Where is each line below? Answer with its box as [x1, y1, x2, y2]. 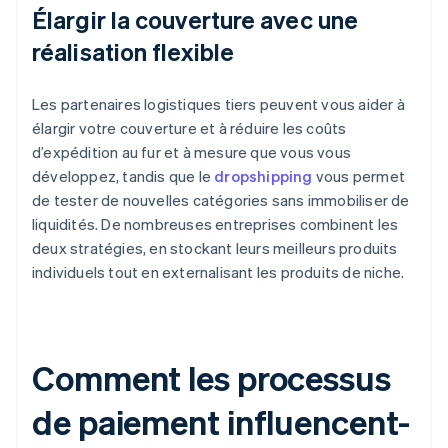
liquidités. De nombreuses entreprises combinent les [32, 214, 399, 235]
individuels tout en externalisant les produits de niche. [32, 262, 405, 283]
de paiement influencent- [32, 400, 410, 444]
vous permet [312, 166, 406, 187]
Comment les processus [32, 356, 391, 400]
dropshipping [214, 166, 313, 187]
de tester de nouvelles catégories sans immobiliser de [32, 190, 410, 211]
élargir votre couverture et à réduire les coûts [32, 118, 347, 139]
